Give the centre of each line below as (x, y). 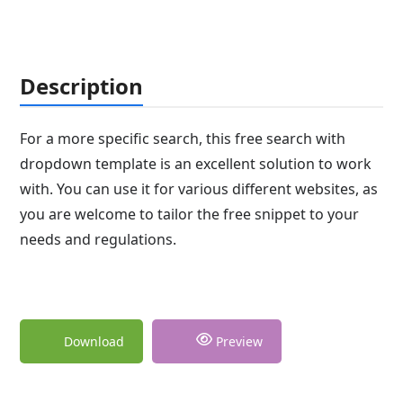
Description (82, 85)
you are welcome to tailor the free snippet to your (190, 214)
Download (94, 341)
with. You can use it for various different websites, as (199, 188)
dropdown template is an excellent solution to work (196, 163)
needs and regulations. (99, 239)
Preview (238, 341)
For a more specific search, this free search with (183, 138)
